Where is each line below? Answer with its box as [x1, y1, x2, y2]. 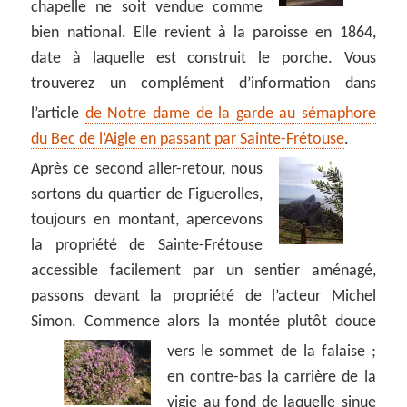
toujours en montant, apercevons [31, 211, 263, 229]
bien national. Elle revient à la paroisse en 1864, [31, 24, 376, 42]
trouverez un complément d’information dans [31, 74, 376, 93]
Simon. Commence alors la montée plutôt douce [31, 313, 376, 331]
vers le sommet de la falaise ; [167, 342, 376, 361]
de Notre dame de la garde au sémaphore [84, 104, 376, 123]
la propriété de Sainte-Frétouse [31, 236, 263, 254]
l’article [31, 104, 85, 123]
